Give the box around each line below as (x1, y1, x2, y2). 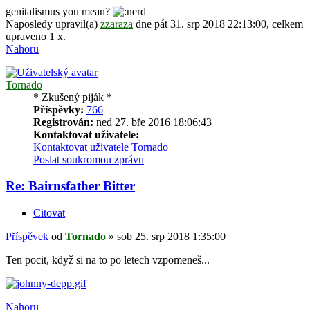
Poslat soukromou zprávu (33, 153, 144, 165)
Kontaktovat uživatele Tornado (33, 140, 168, 153)
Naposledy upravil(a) (6, 17, 100, 30)
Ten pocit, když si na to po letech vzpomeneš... (6, 253, 210, 266)
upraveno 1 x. (6, 30, 66, 42)
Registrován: (33, 116, 93, 128)
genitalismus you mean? (6, 5, 113, 17)
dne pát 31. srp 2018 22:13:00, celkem (133, 17, 303, 30)
